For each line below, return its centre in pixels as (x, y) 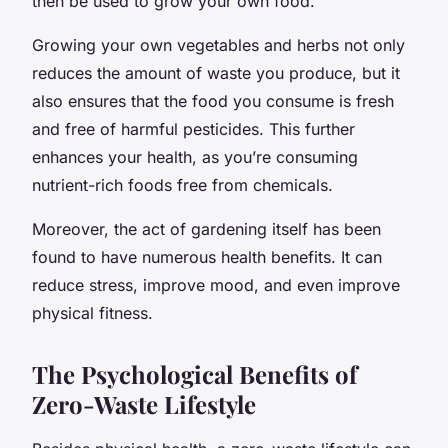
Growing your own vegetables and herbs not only (218, 44)
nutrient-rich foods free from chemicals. (182, 184)
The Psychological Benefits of (194, 373)
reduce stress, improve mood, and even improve (216, 284)
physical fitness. (92, 312)
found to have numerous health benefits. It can (207, 256)
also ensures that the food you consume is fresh (213, 100)
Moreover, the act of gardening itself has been (206, 228)
